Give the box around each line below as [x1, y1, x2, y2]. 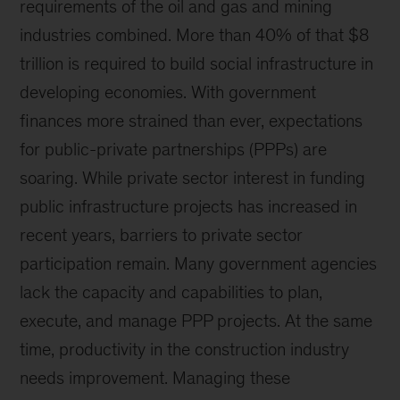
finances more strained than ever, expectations [20, 111, 363, 130]
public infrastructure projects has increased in [20, 196, 358, 216]
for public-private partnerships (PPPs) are [20, 139, 328, 159]
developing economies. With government [20, 82, 317, 102]
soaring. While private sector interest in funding [20, 168, 366, 187]
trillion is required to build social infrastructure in [20, 54, 374, 73]
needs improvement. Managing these [20, 368, 291, 387]
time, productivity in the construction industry [20, 339, 350, 359]
